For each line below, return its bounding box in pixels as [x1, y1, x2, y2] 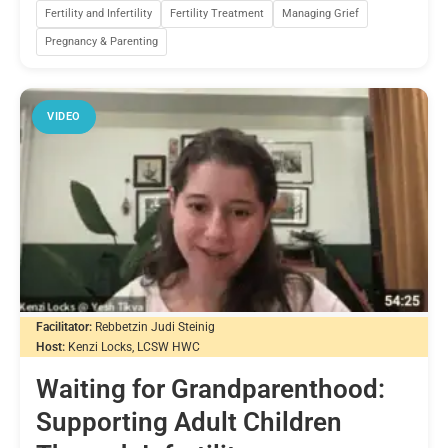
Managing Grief [282, 6, 359, 20]
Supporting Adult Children [36, 407, 342, 438]
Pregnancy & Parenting [45, 34, 158, 48]
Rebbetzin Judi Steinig [95, 320, 215, 335]
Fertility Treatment [170, 6, 264, 20]
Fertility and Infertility [45, 6, 152, 20]
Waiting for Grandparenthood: [36, 374, 385, 405]
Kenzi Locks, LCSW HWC [68, 340, 200, 355]
